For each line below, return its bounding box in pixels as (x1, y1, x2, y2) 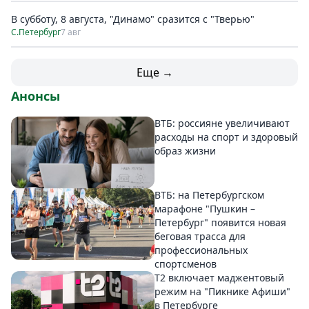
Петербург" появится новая (154, 216, 286, 230)
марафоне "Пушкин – (154, 202, 255, 216)
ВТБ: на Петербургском (154, 188, 264, 202)
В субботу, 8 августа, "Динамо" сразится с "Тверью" (11, 12, 255, 26)
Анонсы (11, 88, 60, 104)
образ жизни (154, 144, 216, 157)
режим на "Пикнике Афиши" (154, 285, 290, 299)
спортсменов (154, 257, 217, 271)
